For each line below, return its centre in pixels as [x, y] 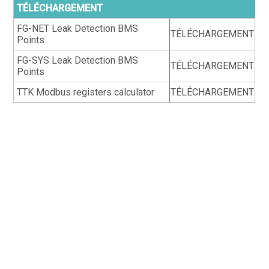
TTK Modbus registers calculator [86, 92]
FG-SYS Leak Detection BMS [78, 60]
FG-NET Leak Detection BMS [78, 29]
